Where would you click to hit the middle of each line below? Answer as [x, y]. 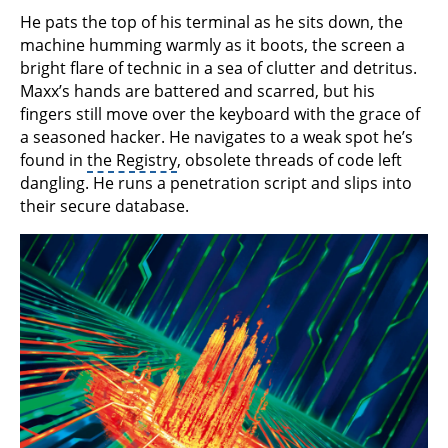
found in [53, 160]
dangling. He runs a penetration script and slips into [216, 183]
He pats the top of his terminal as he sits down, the [211, 22]
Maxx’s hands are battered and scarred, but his [197, 91]
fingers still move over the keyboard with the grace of [220, 114]
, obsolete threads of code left [289, 160]
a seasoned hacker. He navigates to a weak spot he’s [216, 137]
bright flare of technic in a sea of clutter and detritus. [218, 68]
